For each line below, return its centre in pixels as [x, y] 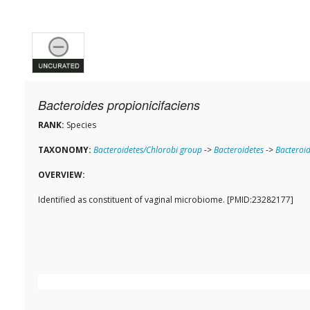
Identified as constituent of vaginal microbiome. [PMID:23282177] [166, 200]
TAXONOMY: [65, 150]
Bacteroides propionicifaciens [119, 105]
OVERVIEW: [62, 175]
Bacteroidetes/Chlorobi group [148, 150]
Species [80, 125]
